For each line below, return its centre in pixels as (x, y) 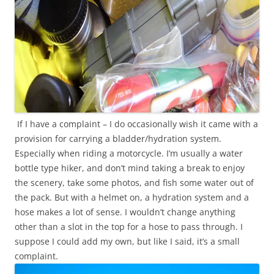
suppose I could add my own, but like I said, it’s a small (127, 241)
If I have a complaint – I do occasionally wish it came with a (138, 124)
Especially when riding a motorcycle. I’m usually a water (129, 153)
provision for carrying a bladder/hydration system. (118, 139)
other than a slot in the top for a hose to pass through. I (129, 227)
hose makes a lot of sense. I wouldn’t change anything (125, 212)
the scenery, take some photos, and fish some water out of (134, 183)
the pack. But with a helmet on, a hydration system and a (132, 197)
